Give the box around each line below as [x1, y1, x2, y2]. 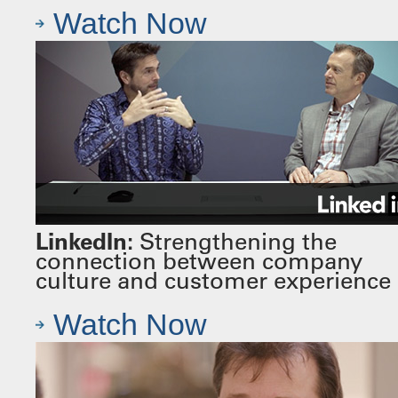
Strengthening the [133, 227, 337, 257]
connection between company [36, 246, 362, 276]
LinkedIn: [36, 227, 133, 257]
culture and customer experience [36, 266, 391, 296]
